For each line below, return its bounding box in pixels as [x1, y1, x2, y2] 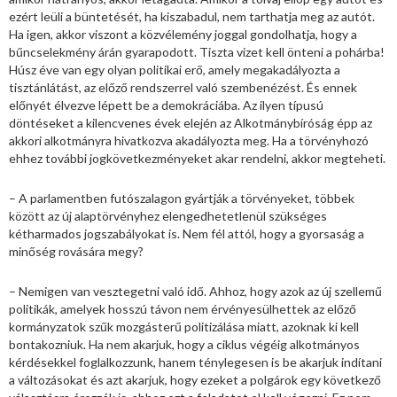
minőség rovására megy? [9, 243, 144, 259]
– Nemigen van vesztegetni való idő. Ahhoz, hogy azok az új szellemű [9, 283, 382, 299]
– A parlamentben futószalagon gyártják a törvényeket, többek [9, 190, 354, 206]
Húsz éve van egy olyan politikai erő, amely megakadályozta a [9, 61, 340, 77]
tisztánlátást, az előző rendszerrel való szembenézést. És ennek [9, 79, 357, 95]
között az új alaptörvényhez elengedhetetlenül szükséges [9, 207, 327, 223]
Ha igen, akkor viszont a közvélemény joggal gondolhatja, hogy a [9, 26, 357, 42]
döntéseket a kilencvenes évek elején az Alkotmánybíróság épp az [9, 114, 372, 130]
